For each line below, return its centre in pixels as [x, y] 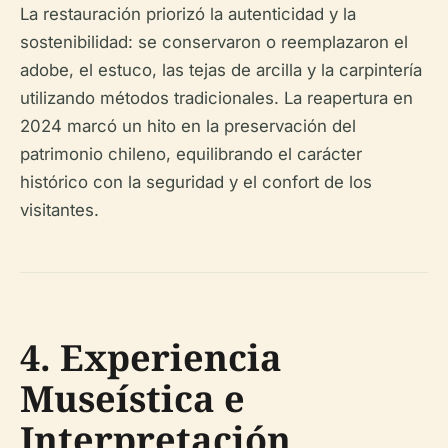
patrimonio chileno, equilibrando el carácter [191, 154]
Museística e [132, 398]
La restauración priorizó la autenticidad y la [188, 14]
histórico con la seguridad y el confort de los [196, 182]
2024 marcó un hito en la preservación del [188, 126]
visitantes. [59, 210]
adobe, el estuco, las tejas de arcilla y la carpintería [221, 70]
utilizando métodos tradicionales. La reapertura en [216, 98]
